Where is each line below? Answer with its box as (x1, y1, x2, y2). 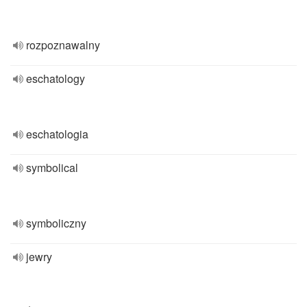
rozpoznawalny (26, 37, 100, 53)
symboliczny (26, 215, 86, 231)
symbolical (26, 160, 78, 175)
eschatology (26, 71, 85, 86)
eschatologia (26, 126, 88, 142)
